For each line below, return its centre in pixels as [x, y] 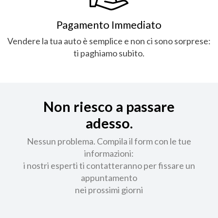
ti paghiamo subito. [109, 53]
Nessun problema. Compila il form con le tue [109, 141]
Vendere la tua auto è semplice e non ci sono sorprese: [109, 41]
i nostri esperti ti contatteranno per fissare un [109, 165]
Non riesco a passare [109, 106]
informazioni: [109, 153]
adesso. [109, 123]
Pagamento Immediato [109, 25]
